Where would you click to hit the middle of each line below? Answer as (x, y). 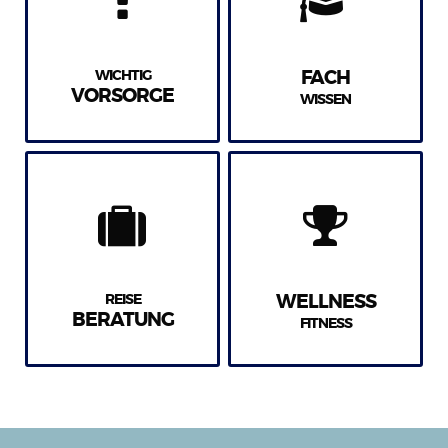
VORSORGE (122, 96)
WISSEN (325, 99)
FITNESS (325, 323)
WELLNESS (325, 302)
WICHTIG (122, 75)
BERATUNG (122, 320)
